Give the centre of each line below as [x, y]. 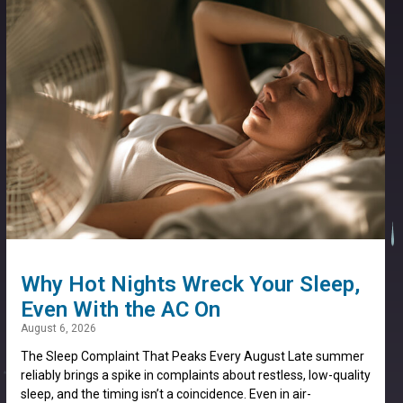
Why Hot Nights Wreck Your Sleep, [190, 284]
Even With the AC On [120, 309]
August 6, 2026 [58, 328]
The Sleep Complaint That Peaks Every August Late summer [192, 356]
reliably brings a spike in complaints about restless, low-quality [195, 375]
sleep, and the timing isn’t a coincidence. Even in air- [166, 394]
